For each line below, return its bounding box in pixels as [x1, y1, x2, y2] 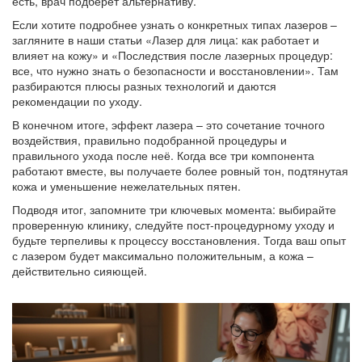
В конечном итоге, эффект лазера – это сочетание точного [12, 116, 325, 133]
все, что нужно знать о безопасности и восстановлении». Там [12, 62, 339, 79]
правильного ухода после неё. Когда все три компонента [12, 147, 314, 164]
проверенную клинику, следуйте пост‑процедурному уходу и [12, 217, 335, 234]
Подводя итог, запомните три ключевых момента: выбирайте [12, 201, 336, 218]
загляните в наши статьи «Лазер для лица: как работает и [12, 32, 319, 48]
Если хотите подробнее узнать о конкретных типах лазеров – [12, 16, 337, 33]
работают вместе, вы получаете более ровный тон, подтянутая [12, 162, 348, 179]
